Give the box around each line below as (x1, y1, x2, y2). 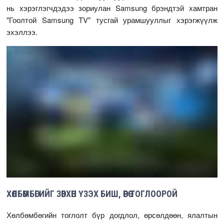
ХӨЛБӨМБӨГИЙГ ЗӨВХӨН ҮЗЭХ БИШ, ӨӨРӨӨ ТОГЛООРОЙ (6, 188, 178, 199)
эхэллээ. (6, 26, 38, 37)
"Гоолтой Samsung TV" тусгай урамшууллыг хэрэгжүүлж (6, 14, 217, 25)
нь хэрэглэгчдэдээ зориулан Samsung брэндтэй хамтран (6, 2, 217, 13)
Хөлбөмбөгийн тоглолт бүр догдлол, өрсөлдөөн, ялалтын (6, 209, 217, 220)
